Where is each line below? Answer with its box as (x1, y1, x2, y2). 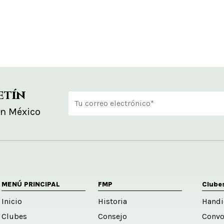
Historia (98, 196, 127, 206)
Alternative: (68, 117, 119, 129)
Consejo (98, 211, 127, 221)
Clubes (1, 211, 27, 221)
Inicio (1, 196, 22, 206)
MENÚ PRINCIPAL (1, 180, 60, 188)
